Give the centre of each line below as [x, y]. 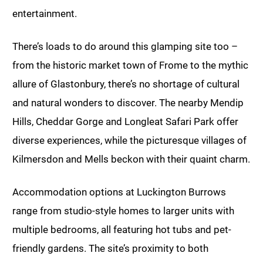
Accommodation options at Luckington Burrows [119, 192]
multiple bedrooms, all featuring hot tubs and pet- [122, 230]
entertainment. [45, 14]
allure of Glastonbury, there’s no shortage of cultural [126, 84]
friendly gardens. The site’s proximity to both [110, 249]
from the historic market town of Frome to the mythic [130, 65]
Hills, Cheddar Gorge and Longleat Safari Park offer [125, 122]
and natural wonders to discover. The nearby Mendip [128, 103]
